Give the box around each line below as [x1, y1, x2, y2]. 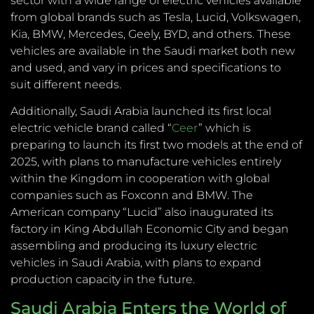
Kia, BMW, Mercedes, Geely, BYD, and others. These [11, 27, 291, 41]
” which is [198, 121, 251, 135]
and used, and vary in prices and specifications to [11, 61, 281, 75]
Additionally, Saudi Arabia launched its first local [11, 104, 271, 118]
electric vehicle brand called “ [11, 121, 172, 135]
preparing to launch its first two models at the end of [11, 138, 302, 152]
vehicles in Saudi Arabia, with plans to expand [11, 256, 261, 270]
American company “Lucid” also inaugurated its [11, 205, 273, 219]
